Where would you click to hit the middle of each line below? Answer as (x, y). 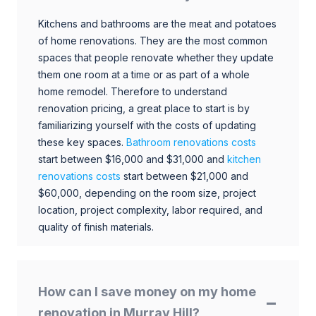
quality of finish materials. (96, 226)
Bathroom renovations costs (191, 142)
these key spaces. (81, 142)
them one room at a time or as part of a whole (144, 74)
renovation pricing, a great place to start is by (144, 108)
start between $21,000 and (186, 176)
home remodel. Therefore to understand (133, 91)
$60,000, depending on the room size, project (147, 193)
